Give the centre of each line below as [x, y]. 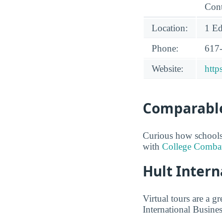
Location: [170, 28]
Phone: [165, 49]
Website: [167, 69]
